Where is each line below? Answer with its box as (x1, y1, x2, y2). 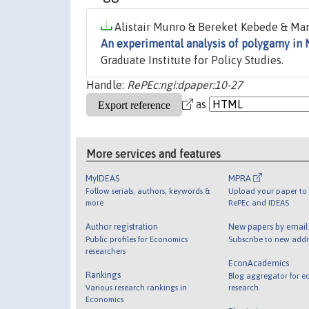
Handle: (86, 79, 127, 92)
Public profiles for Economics (86, 234, 188, 243)
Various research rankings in (86, 282, 188, 292)
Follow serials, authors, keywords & (86, 186, 210, 195)
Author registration (86, 221, 159, 232)
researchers (86, 246, 126, 255)
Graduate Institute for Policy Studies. (101, 54, 283, 67)
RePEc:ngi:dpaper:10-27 (127, 79, 243, 92)
